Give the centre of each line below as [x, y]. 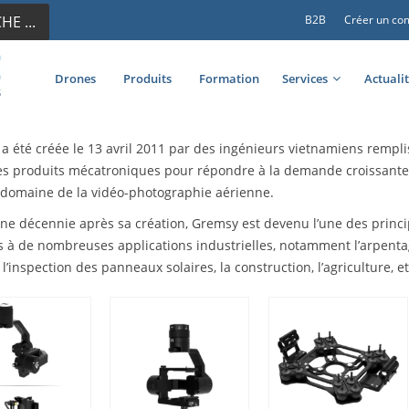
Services [305, 79]
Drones [75, 79]
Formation [229, 79]
